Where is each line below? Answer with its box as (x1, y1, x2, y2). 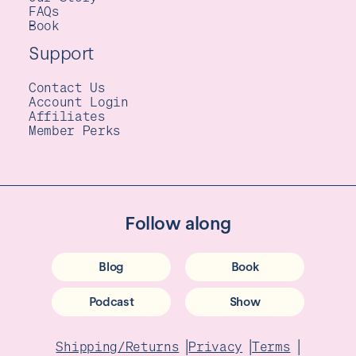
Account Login (29, 92, 129, 110)
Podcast (88, 295, 134, 308)
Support (29, 44, 94, 63)
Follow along (125, 214, 231, 233)
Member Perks (29, 121, 122, 139)
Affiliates (29, 106, 106, 125)
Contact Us (29, 78, 106, 96)
